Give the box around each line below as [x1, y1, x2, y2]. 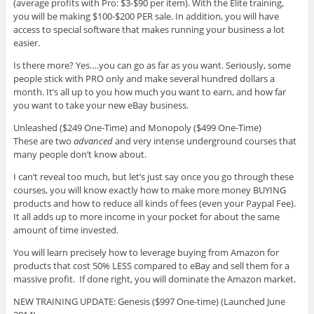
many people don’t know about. [13, 147, 146, 161]
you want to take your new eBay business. [13, 98, 189, 111]
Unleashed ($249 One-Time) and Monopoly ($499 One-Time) [13, 121, 261, 134]
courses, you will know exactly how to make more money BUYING [13, 183, 286, 196]
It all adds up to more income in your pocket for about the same [13, 210, 280, 223]
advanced [73, 134, 113, 147]
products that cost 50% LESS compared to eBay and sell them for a [13, 259, 289, 272]
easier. [13, 36, 40, 49]
